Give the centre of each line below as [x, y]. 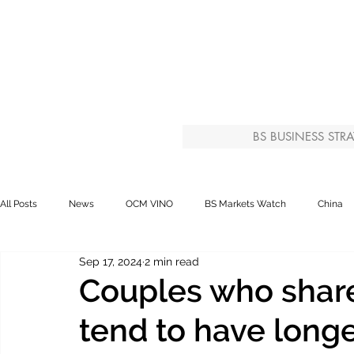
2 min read [172, 261]
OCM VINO [149, 203]
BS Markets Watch [245, 203]
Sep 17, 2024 [111, 261]
